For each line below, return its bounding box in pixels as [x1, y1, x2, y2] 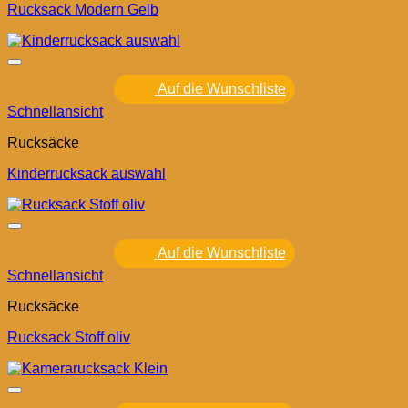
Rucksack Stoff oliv [7, 330, 130, 346]
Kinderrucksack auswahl [7, 166, 166, 182]
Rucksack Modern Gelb [7, 2, 158, 18]
